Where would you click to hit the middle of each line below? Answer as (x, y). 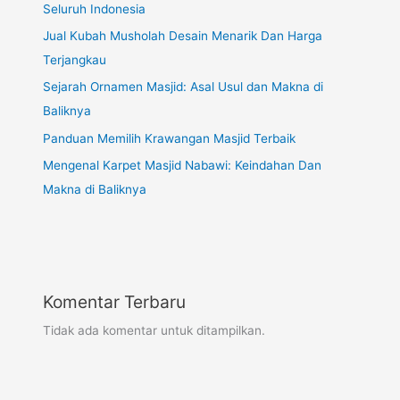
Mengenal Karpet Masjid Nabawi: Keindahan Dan (183, 166)
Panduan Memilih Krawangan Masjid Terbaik (170, 138)
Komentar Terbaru (115, 302)
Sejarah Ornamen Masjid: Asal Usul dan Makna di (183, 87)
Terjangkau (75, 59)
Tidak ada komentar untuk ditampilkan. (154, 331)
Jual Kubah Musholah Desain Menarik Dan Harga (183, 35)
